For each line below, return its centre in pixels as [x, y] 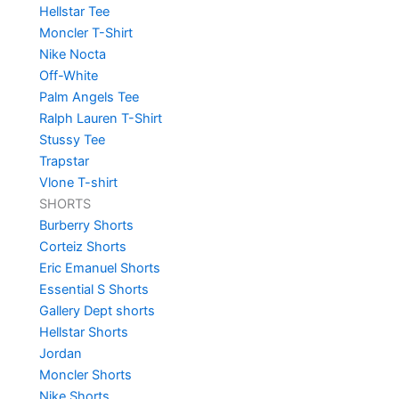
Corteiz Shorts [82, 246]
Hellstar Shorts [83, 332]
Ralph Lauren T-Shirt [100, 118]
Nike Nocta [72, 54]
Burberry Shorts [86, 225]
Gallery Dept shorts [97, 310]
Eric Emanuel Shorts [99, 268]
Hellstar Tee [74, 11]
